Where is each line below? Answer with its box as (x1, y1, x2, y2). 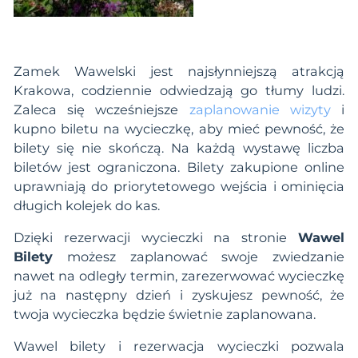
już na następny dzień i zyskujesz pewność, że (13, 287, 345, 304)
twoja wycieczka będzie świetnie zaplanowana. (13, 306, 316, 323)
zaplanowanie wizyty (189, 101, 332, 117)
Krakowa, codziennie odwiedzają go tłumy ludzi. (13, 82, 345, 98)
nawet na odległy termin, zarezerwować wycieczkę (13, 268, 345, 284)
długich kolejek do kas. (13, 197, 160, 213)
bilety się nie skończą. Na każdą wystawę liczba (13, 139, 345, 156)
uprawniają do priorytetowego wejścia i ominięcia (13, 177, 345, 194)
